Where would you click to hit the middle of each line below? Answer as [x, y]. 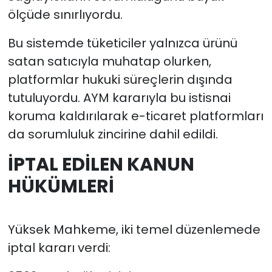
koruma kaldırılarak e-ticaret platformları [135, 116]
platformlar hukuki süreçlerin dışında [120, 79]
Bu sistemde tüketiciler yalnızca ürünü [122, 43]
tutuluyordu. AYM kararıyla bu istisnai [119, 97]
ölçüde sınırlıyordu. [65, 14]
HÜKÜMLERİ [61, 186]
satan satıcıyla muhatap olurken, [109, 61]
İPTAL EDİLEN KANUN [101, 164]
